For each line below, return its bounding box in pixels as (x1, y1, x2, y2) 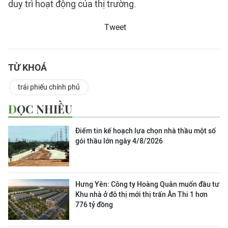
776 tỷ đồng (75, 201, 113, 209)
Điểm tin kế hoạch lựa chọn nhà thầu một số (75, 127, 216, 135)
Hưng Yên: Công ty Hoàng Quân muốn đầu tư (75, 180, 219, 188)
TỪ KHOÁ (8, 62, 47, 73)
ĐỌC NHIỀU (17, 101, 72, 117)
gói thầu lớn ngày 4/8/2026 (75, 137, 163, 145)
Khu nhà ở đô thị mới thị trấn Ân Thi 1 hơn (75, 190, 208, 198)
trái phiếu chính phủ (18, 83, 80, 91)
